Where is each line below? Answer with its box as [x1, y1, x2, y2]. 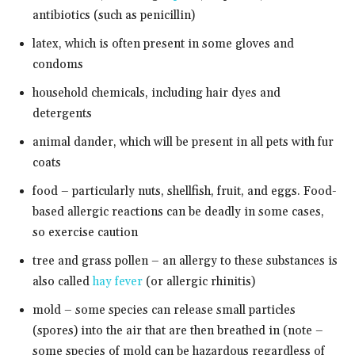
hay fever [93, 273, 143, 289]
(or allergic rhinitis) [143, 273, 255, 289]
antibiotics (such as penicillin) [32, 7, 195, 23]
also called [32, 273, 93, 289]
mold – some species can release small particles [32, 302, 296, 318]
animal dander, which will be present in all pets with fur [32, 134, 334, 150]
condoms [32, 56, 83, 72]
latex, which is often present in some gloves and [32, 36, 294, 52]
